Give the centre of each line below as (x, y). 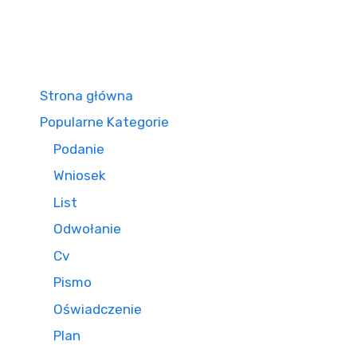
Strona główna (86, 95)
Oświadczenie (98, 309)
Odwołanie (87, 229)
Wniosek (80, 175)
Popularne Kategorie (104, 122)
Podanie (79, 149)
